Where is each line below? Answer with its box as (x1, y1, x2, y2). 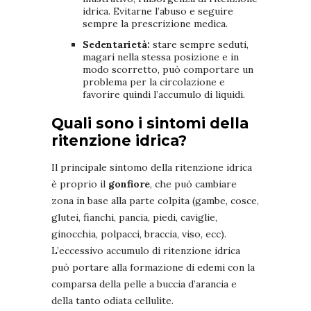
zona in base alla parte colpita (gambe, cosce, (51, 194, 259, 208)
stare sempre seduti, (150, 38, 249, 51)
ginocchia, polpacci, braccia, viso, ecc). (51, 228, 226, 241)
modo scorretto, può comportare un (83, 63, 253, 76)
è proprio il (51, 178, 108, 191)
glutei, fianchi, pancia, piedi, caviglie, (51, 211, 217, 224)
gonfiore (108, 178, 150, 191)
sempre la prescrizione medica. (83, 17, 228, 31)
